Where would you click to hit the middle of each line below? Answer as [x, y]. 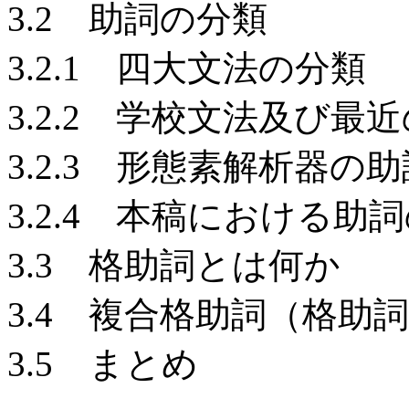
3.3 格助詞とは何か [174, 265]
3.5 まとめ [103, 364]
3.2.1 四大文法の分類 [187, 68]
